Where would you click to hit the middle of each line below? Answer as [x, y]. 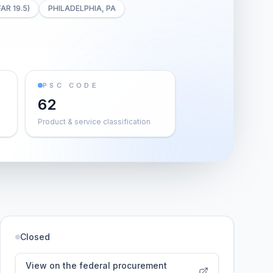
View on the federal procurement [96, 265]
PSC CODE [71, 85]
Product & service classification [94, 122]
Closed [35, 237]
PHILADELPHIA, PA [82, 8]
